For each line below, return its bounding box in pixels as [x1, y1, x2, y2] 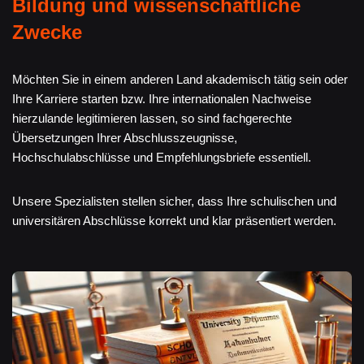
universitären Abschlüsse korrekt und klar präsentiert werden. [12, 214, 336, 228]
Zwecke [12, 21, 82, 44]
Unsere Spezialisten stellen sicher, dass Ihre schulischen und [12, 194, 336, 209]
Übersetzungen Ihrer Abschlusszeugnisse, [12, 131, 237, 145]
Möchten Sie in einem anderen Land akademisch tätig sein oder [12, 72, 348, 87]
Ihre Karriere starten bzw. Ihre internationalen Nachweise [12, 92, 311, 106]
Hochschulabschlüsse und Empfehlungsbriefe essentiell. [12, 150, 311, 165]
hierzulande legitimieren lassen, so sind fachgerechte [12, 111, 292, 126]
